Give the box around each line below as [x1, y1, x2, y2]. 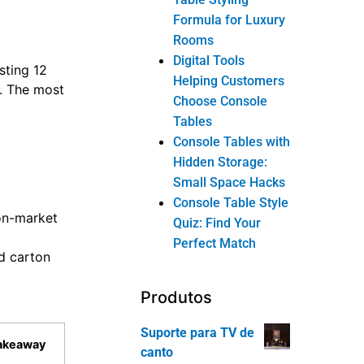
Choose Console [173, 93, 268, 109]
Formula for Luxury [173, 11, 286, 28]
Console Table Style [173, 194, 289, 210]
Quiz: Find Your [173, 214, 262, 231]
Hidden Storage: [173, 154, 268, 170]
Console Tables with [173, 133, 291, 149]
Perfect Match [173, 235, 257, 251]
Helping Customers [173, 72, 285, 89]
